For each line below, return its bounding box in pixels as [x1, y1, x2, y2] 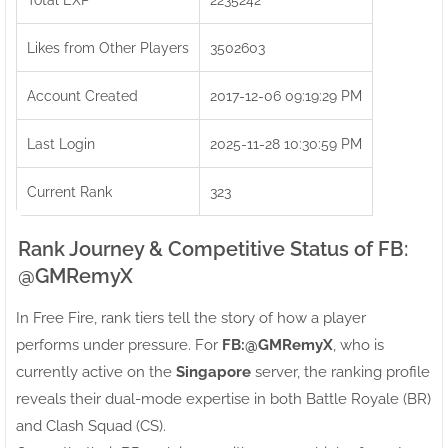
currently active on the [16, 362, 176, 381]
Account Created [27, 86, 138, 104]
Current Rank [27, 182, 112, 200]
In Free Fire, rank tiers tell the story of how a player [16, 308, 366, 327]
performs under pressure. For [16, 335, 222, 354]
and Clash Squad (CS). [16, 416, 166, 435]
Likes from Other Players [27, 38, 189, 56]
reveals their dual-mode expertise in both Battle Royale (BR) [16, 389, 431, 408]
